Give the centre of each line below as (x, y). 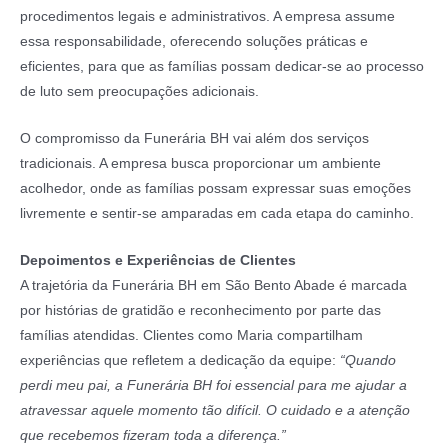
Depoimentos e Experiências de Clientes (158, 260)
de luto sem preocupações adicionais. (139, 92)
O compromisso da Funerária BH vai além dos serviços (194, 138)
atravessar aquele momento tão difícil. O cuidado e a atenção (215, 410)
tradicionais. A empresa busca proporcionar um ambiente (200, 163)
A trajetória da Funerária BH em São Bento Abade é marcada (213, 285)
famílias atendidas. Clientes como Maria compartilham (191, 335)
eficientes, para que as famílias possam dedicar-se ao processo (222, 67)
